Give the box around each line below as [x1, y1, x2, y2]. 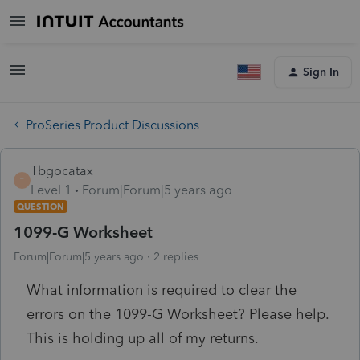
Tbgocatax [31, 162, 93, 178]
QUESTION [17, 200, 64, 212]
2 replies [153, 249, 198, 264]
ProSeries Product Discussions [26, 117, 199, 133]
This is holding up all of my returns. [27, 329, 259, 347]
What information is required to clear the [27, 280, 297, 299]
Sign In [303, 65, 339, 79]
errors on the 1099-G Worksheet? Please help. [27, 305, 333, 323]
